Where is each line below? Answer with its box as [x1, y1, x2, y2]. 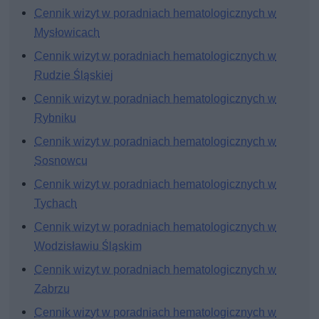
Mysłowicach [34, 26, 100, 40]
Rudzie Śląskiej [34, 68, 114, 83]
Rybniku [34, 111, 77, 125]
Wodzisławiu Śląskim [34, 239, 142, 253]
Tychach [34, 197, 78, 211]
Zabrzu [34, 282, 70, 296]
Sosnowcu [34, 154, 88, 168]
